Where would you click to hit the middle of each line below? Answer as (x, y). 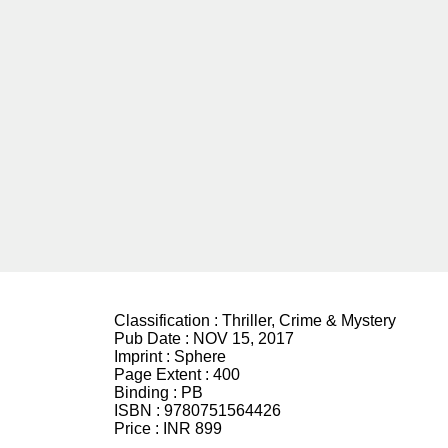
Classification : (168, 320)
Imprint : (144, 356)
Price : (138, 428)
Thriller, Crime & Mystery (309, 320)
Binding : (147, 392)
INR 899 (192, 428)
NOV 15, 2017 (243, 338)
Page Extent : (163, 374)
